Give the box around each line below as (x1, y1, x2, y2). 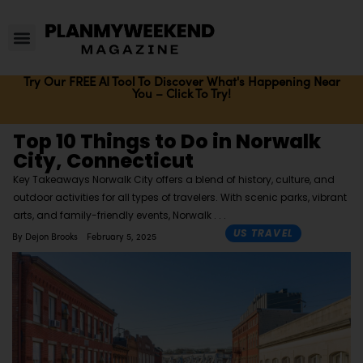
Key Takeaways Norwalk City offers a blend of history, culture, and (13, 173, 335, 187)
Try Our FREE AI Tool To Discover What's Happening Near (23, 72, 340, 91)
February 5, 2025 (86, 229, 156, 243)
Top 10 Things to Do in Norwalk (13, 128, 321, 156)
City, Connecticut (13, 147, 194, 175)
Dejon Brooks (22, 229, 78, 243)
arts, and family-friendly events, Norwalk (13, 208, 214, 223)
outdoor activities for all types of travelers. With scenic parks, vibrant (13, 190, 347, 205)
